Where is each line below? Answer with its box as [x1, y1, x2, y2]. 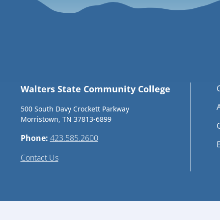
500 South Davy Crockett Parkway [20, 104, 129, 113]
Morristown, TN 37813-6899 [20, 114, 111, 124]
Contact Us [20, 152, 58, 163]
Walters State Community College [20, 83, 170, 95]
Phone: [20, 133, 50, 143]
